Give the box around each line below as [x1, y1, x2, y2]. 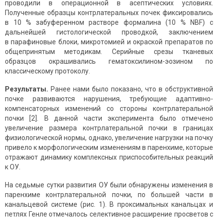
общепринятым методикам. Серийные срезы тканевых [5, 48, 213, 56]
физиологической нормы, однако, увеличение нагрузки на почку [5, 134, 213, 142]
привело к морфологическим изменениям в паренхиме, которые [5, 144, 213, 152]
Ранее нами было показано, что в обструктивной [48, 85, 213, 93]
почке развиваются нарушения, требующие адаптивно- [5, 95, 213, 103]
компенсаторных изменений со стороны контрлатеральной [5, 105, 213, 113]
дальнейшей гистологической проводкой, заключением [5, 28, 213, 36]
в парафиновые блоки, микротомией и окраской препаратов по [5, 38, 213, 46]
